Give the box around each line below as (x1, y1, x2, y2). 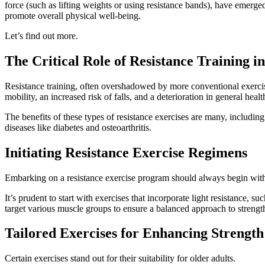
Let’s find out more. (5, 30, 78, 41)
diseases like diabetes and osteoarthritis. (5, 122, 151, 132)
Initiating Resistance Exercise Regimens (5, 144, 247, 160)
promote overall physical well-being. (5, 10, 141, 21)
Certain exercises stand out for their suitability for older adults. (5, 253, 235, 264)
